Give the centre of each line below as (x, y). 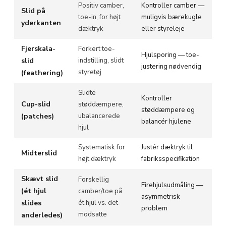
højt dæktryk (97, 159)
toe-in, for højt (99, 17)
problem (154, 208)
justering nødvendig (171, 66)
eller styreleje (163, 29)
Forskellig (94, 179)
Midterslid (39, 153)
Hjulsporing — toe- (170, 55)
